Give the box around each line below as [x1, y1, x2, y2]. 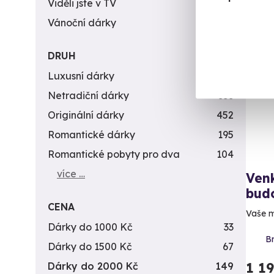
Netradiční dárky [48, 89, 129, 102]
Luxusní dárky [48, 70, 114, 82]
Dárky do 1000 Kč [48, 221, 133, 233]
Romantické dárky [48, 128, 135, 141]
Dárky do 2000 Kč [48, 260, 138, 272]
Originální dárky [48, 109, 124, 121]
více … [57, 168, 85, 180]
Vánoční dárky [48, 17, 116, 29]
